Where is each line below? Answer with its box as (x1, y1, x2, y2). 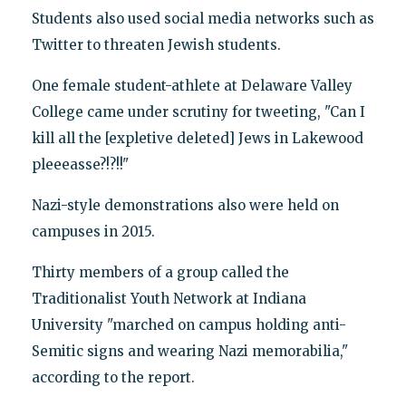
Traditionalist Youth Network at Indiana (31, 289, 306, 307)
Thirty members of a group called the (31, 263, 289, 281)
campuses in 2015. (31, 222, 155, 240)
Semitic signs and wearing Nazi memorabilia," (31, 342, 348, 360)
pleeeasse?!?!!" (31, 155, 129, 173)
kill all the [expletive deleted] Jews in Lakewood (31, 129, 363, 147)
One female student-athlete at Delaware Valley (31, 76, 353, 94)
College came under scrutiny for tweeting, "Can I (31, 102, 365, 121)
